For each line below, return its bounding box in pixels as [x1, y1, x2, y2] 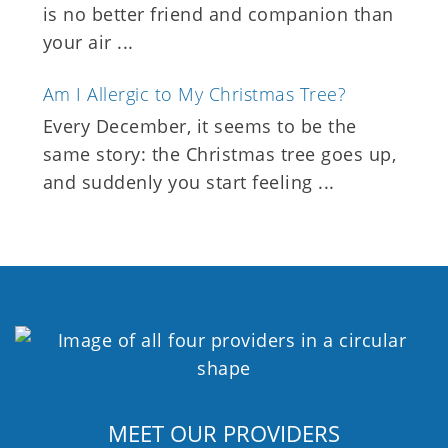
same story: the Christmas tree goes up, [42, 141, 397, 166]
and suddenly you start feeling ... [42, 169, 335, 194]
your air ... [42, 29, 134, 54]
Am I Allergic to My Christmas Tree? [42, 81, 347, 106]
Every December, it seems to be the [42, 113, 357, 138]
